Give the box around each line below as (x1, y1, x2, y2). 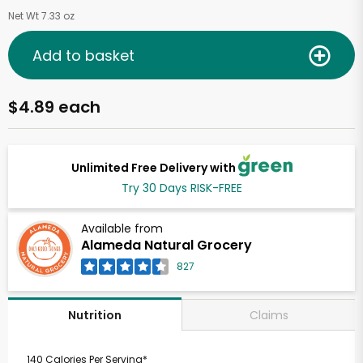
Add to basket (32, 45, 135, 66)
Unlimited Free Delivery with (70, 159, 238, 176)
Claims (249, 306, 288, 323)
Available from (81, 220, 163, 237)
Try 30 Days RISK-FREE (121, 180, 242, 197)
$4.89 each (8, 96, 100, 118)
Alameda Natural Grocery (81, 236, 252, 255)
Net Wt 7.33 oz (8, 9, 75, 23)
